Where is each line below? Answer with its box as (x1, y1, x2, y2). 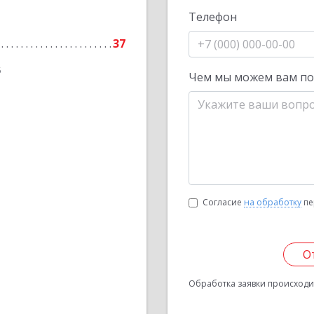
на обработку (244, 196, 301, 208)
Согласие (203, 196, 244, 208)
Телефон (189, 9, 237, 25)
